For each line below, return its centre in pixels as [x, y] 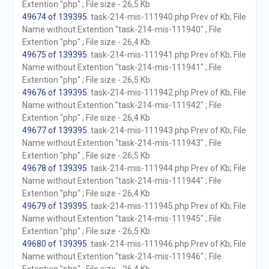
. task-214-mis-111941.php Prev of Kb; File [166, 55]
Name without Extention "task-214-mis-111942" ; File [122, 105]
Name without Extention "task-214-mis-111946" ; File [122, 256]
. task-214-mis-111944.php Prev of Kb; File [166, 168]
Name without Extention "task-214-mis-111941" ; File [122, 67]
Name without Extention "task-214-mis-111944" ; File [122, 181]
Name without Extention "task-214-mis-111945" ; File [122, 219]
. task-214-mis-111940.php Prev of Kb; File [166, 17]
